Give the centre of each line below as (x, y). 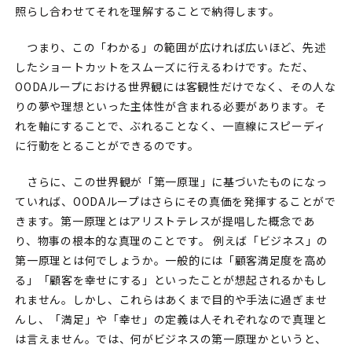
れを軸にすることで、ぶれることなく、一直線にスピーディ (170, 126)
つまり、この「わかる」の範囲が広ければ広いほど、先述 (170, 48)
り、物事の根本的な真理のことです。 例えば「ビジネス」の (172, 241)
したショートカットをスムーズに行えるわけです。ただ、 (165, 67)
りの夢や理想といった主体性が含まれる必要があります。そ (171, 106)
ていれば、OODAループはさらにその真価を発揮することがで (176, 202)
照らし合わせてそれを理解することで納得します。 (148, 11)
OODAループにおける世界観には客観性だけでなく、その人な (176, 87)
